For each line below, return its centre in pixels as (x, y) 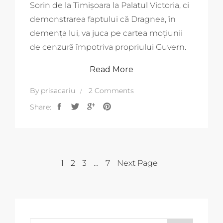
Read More (111, 69)
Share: (41, 107)
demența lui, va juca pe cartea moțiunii (106, 33)
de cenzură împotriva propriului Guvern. (108, 47)
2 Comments (111, 90)
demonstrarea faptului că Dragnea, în (103, 19)
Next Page (137, 163)
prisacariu (58, 90)
